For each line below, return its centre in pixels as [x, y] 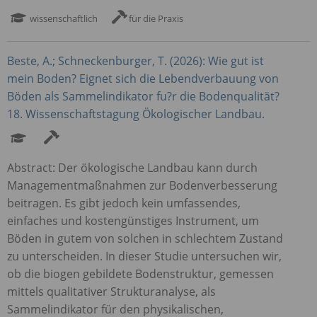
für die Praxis [156, 18]
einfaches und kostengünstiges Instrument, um [133, 220]
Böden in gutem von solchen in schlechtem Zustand [145, 238]
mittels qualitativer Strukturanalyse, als [111, 291]
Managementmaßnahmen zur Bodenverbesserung [142, 185]
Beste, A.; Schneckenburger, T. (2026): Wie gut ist [136, 60]
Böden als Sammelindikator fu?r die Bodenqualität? [143, 96]
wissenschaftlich [64, 18]
